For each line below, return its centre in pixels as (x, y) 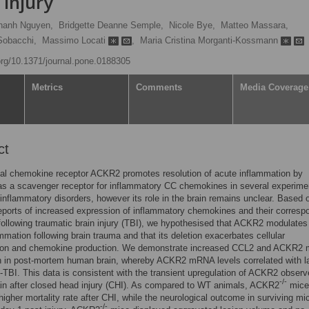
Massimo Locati (75, 40)
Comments (159, 87)
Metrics (47, 87)
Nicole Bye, (192, 25)
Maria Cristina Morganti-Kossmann (210, 40)
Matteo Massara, (255, 25)
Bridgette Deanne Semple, (111, 25)
